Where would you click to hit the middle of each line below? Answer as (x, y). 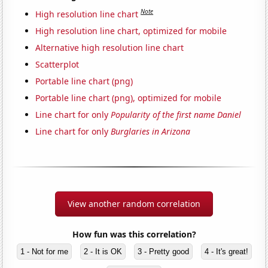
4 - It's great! (226, 251)
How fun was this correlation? (134, 234)
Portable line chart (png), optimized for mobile (129, 98)
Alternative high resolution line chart (110, 47)
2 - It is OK (103, 251)
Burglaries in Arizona (151, 131)
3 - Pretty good (163, 251)
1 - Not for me (44, 251)
